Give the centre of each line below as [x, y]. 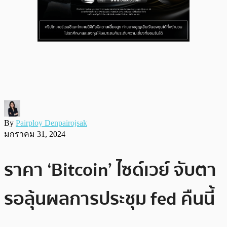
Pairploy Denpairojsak [51, 123]
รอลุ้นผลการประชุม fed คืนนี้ [109, 199]
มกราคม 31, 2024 [35, 134]
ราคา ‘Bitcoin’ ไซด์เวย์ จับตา [110, 170]
